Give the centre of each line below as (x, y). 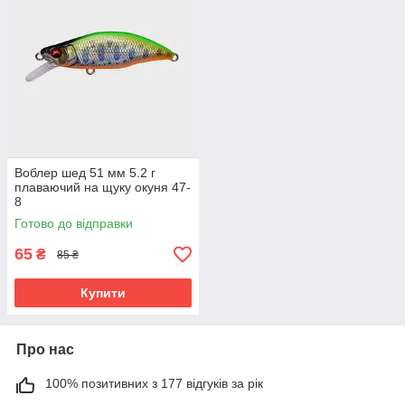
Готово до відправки (74, 224)
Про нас (45, 350)
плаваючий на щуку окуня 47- (103, 188)
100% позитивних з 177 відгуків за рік (154, 384)
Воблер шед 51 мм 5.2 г (85, 173)
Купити (103, 293)
